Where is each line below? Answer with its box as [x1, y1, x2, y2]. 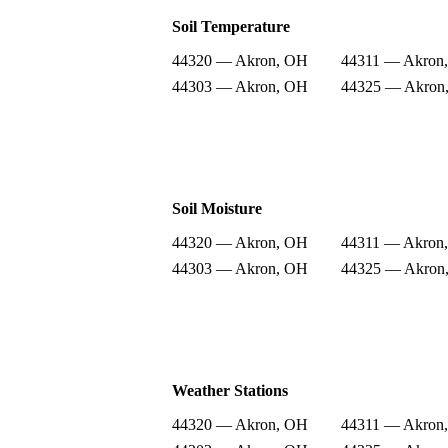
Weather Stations [172, 381, 288, 399]
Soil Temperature [172, 17, 290, 35]
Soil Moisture [172, 199, 262, 217]
